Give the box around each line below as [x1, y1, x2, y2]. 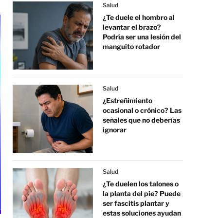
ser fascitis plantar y [103, 199, 169, 207]
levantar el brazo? [103, 23, 161, 31]
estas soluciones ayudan [103, 209, 181, 217]
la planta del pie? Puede [103, 189, 181, 198]
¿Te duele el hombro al [103, 13, 175, 21]
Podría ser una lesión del [103, 33, 181, 41]
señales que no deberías [103, 116, 180, 124]
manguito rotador [103, 42, 160, 51]
